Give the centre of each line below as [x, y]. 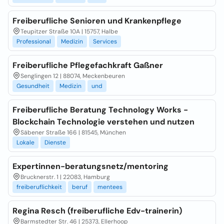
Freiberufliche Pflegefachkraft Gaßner [88, 65]
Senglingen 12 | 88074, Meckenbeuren [73, 76]
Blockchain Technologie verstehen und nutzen [103, 122]
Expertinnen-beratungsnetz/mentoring [90, 166]
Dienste [55, 142]
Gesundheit [33, 86]
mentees [110, 187]
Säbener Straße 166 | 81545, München [73, 132]
